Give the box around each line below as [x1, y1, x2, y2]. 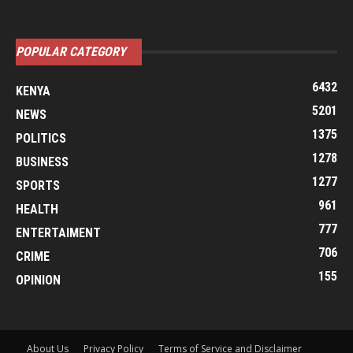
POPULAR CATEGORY [16, 44, 126, 59]
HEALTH [16, 202, 58, 217]
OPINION [16, 273, 61, 288]
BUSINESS [16, 154, 69, 169]
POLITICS [16, 131, 66, 146]
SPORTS [16, 178, 60, 193]
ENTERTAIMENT [16, 225, 101, 240]
